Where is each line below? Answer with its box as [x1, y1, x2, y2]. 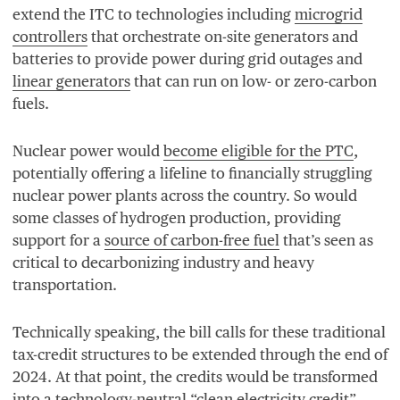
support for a [12, 230, 104, 249]
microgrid [295, 4, 362, 23]
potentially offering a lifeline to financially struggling [12, 163, 372, 182]
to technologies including [114, 4, 295, 23]
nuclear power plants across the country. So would [12, 186, 357, 204]
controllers [12, 27, 87, 46]
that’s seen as [279, 230, 373, 249]
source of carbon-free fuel [104, 230, 279, 249]
